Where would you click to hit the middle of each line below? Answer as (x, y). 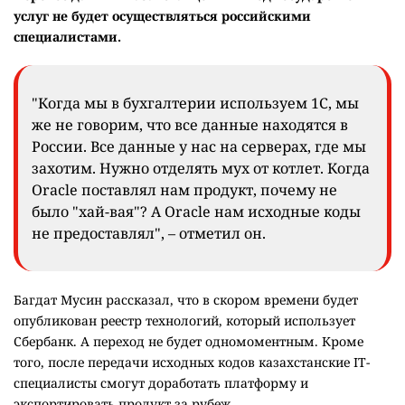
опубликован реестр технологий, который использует (184, 321)
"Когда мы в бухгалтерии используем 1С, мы (195, 104)
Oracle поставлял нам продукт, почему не (184, 190)
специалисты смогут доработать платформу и (161, 383)
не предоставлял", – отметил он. (149, 234)
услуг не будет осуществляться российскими (162, 16)
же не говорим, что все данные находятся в (190, 125)
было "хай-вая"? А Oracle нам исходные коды (196, 212)
